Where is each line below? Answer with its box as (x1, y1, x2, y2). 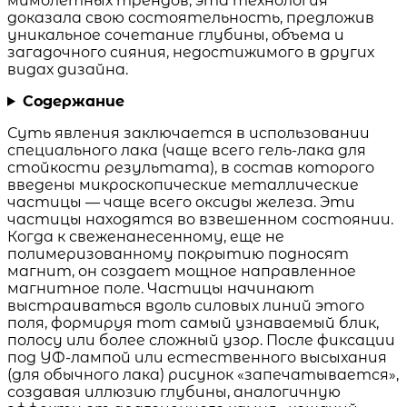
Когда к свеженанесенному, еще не (7, 227, 284, 245)
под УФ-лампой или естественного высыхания (7, 348, 387, 366)
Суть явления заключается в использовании (7, 124, 370, 142)
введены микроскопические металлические (7, 175, 359, 194)
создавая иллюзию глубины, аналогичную (7, 382, 341, 401)
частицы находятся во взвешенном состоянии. (7, 210, 393, 228)
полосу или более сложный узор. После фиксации (7, 331, 395, 349)
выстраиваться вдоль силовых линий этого (7, 296, 364, 314)
